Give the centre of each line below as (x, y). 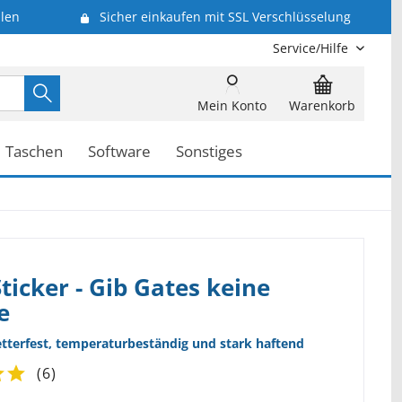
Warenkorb (322, 105)
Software (119, 151)
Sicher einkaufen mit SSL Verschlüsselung (225, 17)
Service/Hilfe (310, 48)
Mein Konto (232, 105)
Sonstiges (209, 151)
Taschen (34, 151)
